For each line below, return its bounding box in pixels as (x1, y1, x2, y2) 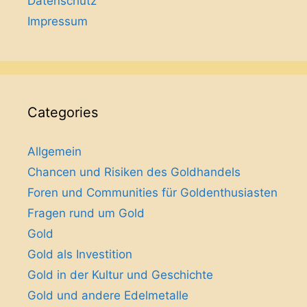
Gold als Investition (27, 247, 132, 261)
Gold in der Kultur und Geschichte (27, 268, 213, 282)
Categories (27, 104, 98, 121)
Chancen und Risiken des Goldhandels (27, 165, 241, 179)
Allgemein (27, 145, 82, 158)
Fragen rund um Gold (27, 206, 145, 220)
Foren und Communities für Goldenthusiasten (27, 186, 278, 199)
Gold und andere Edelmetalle (27, 288, 188, 302)
